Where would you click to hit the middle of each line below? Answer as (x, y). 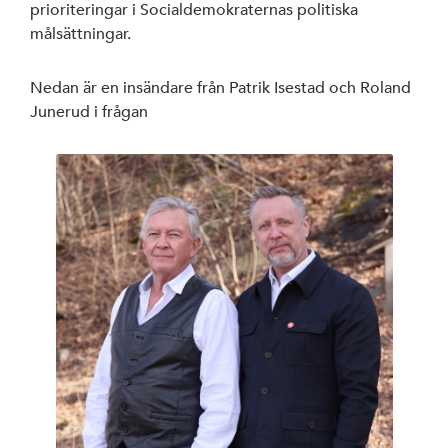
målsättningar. (80, 34)
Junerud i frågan (89, 112)
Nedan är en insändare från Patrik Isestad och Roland (220, 88)
